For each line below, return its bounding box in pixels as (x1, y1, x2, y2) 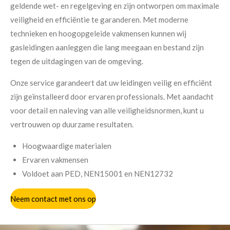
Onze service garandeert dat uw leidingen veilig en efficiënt (10, 78, 212, 88)
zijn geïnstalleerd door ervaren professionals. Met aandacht (10, 92, 214, 102)
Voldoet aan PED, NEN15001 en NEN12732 (22, 169, 173, 179)
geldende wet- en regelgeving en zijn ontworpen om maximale (10, 1, 219, 11)
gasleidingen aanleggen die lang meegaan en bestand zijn (10, 43, 204, 52)
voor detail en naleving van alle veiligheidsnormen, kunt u (10, 106, 204, 116)
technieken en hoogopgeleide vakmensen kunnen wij (10, 29, 186, 39)
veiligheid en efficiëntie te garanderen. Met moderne (10, 15, 188, 25)
